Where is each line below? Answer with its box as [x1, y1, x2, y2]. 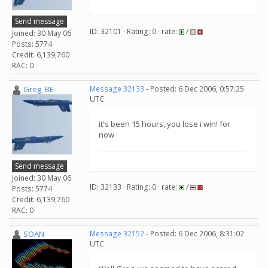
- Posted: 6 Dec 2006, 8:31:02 [144, 229, 244, 239]
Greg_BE [23, 84, 54, 95]
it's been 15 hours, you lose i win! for [99, 118, 230, 129]
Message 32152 [90, 229, 144, 239]
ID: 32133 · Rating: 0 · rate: [90, 182, 179, 192]
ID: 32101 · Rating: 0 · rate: [90, 26, 179, 36]
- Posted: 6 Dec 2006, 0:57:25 [144, 84, 244, 94]
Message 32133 [90, 84, 144, 94]
